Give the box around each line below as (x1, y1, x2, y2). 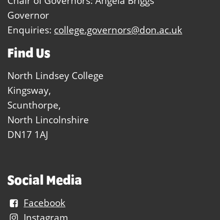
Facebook (24, 196, 66, 209)
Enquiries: (7, 23, 54, 36)
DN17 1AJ (7, 128, 48, 140)
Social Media (7, 171, 82, 188)
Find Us (7, 44, 51, 60)
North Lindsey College (7, 69, 104, 82)
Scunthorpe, (7, 98, 61, 111)
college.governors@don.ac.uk (54, 23, 182, 36)
